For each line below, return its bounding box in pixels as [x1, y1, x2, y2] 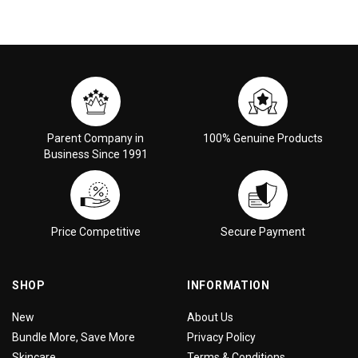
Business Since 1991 [43, 148, 148, 161]
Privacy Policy [187, 331, 256, 344]
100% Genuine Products [202, 132, 323, 145]
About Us [187, 311, 233, 324]
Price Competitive [50, 225, 141, 238]
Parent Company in [47, 132, 144, 145]
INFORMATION [187, 279, 270, 292]
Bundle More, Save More [12, 331, 135, 344]
